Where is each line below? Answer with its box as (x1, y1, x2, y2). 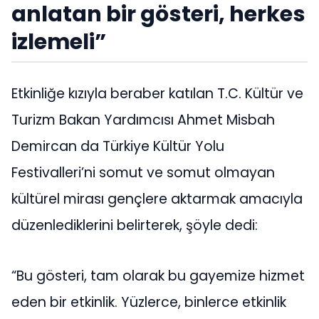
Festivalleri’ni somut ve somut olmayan (11, 162, 275, 182)
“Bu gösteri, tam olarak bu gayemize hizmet (11, 266, 305, 286)
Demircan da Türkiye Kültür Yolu (11, 136, 224, 156)
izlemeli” (11, 26, 106, 58)
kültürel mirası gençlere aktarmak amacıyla (11, 189, 303, 209)
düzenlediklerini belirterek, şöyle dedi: (11, 215, 258, 235)
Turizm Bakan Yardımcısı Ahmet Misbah (11, 110, 275, 130)
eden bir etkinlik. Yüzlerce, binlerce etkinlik (11, 293, 286, 313)
